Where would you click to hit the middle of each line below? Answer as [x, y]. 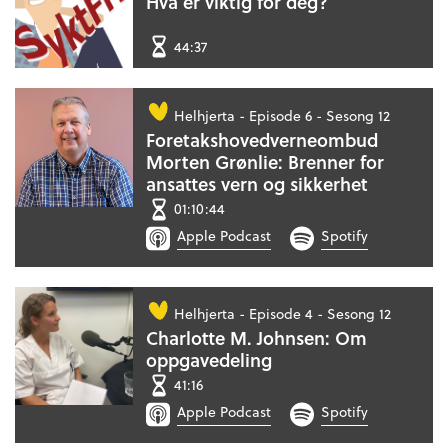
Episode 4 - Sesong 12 [320, 313]
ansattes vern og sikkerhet [257, 184]
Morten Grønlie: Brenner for [265, 162]
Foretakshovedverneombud [262, 140]
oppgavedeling [209, 360]
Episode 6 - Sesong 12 [320, 115]
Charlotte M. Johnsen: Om [257, 338]
